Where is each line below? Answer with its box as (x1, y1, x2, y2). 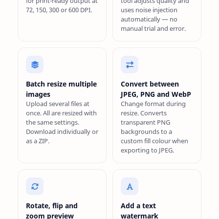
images (26, 89, 50, 99)
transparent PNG (121, 118, 170, 127)
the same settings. (26, 118, 79, 127)
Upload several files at (26, 99, 89, 108)
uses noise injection (121, 5, 177, 14)
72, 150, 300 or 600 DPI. (26, 5, 92, 14)
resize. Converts (121, 109, 167, 117)
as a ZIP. (26, 136, 49, 145)
